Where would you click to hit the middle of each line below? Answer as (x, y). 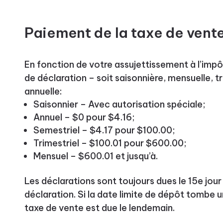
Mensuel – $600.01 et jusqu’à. (95, 156)
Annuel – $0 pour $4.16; (84, 117)
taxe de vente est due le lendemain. (99, 208)
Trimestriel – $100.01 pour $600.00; (110, 143)
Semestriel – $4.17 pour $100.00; (104, 130)
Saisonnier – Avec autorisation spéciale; (119, 104)
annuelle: (43, 91)
